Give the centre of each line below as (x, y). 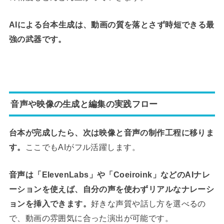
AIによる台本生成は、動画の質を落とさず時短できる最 (111, 25)
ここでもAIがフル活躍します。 (82, 147)
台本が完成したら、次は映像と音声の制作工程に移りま (111, 132)
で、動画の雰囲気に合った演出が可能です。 (91, 218)
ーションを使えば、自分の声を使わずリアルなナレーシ (111, 189)
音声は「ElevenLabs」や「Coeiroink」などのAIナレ (109, 174)
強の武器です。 (37, 39)
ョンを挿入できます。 (50, 203)
